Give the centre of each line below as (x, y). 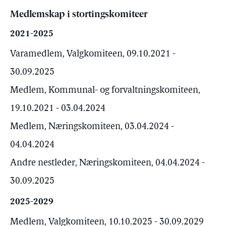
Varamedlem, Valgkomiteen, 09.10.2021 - (93, 54)
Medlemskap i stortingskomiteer (79, 15)
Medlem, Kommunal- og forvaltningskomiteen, (105, 91)
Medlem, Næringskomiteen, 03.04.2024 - (92, 127)
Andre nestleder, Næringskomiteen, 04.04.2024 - (107, 163)
